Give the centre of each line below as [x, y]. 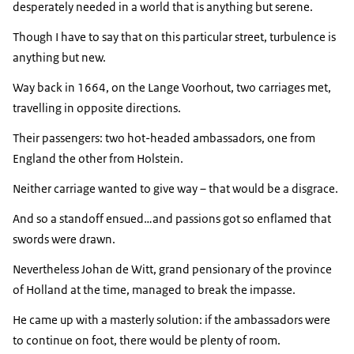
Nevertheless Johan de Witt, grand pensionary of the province [172, 269]
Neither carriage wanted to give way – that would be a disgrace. [175, 189]
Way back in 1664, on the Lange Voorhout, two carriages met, [172, 88]
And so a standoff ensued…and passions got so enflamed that [172, 219]
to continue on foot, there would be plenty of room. [147, 341]
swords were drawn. [64, 239]
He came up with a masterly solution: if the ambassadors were [171, 320]
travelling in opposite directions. [97, 108]
